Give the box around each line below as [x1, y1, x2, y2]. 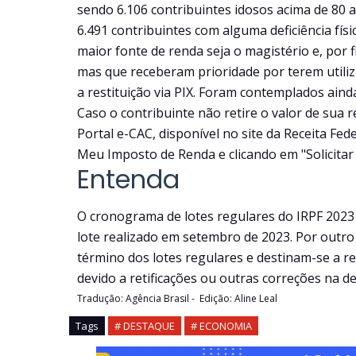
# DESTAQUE [114, 319, 175, 334]
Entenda [77, 161, 180, 198]
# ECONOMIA [191, 319, 252, 334]
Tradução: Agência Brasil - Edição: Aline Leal [77, 292, 277, 306]
